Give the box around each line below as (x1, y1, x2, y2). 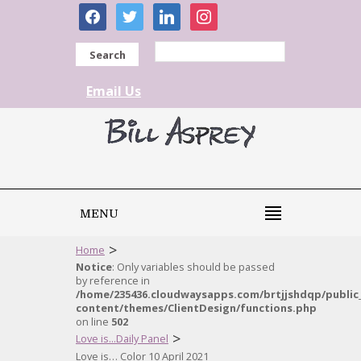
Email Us (86, 82, 141, 100)
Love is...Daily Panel (76, 331, 168, 346)
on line (76, 314, 111, 329)
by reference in (76, 273, 150, 288)
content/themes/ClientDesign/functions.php (76, 301, 317, 315)
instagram (189, 2, 251, 20)
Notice (76, 259, 112, 274)
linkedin (152, 2, 200, 20)
